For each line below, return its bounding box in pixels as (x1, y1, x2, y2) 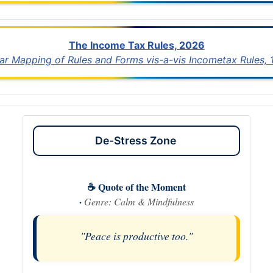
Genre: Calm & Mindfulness (84, 195, 194, 208)
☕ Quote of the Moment (87, 180, 186, 194)
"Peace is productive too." (80, 229, 193, 244)
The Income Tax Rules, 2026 (68, 39, 205, 52)
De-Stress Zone (94, 134, 179, 147)
